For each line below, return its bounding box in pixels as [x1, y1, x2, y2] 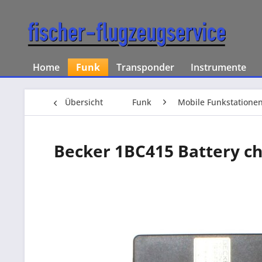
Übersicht [65, 96, 103, 108]
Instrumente [191, 61, 246, 74]
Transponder [116, 61, 174, 74]
